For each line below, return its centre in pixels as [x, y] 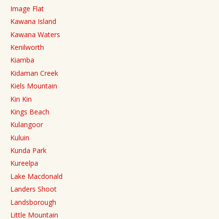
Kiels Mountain [34, 86]
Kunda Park [28, 151]
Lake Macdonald [36, 176]
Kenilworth [27, 47]
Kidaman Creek [34, 73]
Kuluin [20, 137]
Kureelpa [24, 163]
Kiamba [22, 60]
